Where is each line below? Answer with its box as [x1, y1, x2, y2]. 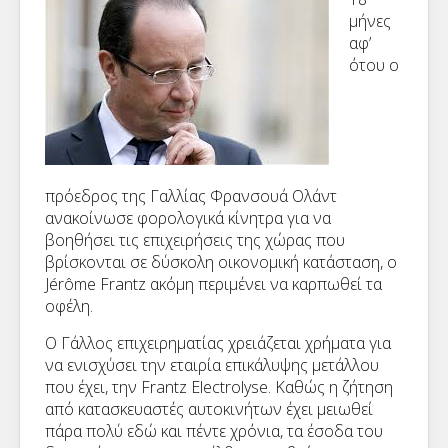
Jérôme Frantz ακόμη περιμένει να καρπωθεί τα [45, 273, 382, 295]
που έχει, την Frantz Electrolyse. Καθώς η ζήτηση [45, 376, 393, 398]
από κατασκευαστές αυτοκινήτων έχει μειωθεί [45, 398, 373, 420]
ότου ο [349, 54, 399, 76]
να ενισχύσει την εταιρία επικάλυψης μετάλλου [45, 354, 379, 376]
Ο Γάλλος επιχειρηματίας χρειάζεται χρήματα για [45, 332, 391, 354]
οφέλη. [45, 295, 93, 317]
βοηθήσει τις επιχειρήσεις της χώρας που [45, 229, 345, 251]
